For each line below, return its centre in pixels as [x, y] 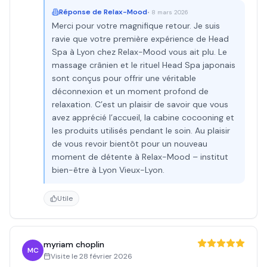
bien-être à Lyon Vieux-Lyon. [108, 170]
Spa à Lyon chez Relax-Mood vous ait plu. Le [139, 52]
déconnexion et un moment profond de [130, 91]
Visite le [65, 256]
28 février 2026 [106, 256]
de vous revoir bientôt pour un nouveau [130, 144]
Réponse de [81, 12]
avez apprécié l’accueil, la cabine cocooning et [143, 117]
